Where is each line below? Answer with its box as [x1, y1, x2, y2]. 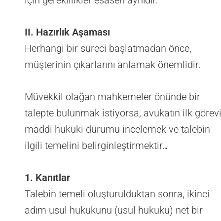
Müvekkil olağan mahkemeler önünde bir [25, 91, 200, 103]
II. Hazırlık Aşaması [25, 26, 110, 38]
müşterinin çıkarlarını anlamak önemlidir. [25, 59, 201, 71]
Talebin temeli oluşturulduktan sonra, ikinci [25, 188, 210, 200]
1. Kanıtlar [25, 172, 70, 184]
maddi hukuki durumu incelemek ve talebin [25, 123, 210, 136]
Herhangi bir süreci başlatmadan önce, [25, 42, 191, 55]
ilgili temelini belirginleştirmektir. [25, 140, 165, 152]
